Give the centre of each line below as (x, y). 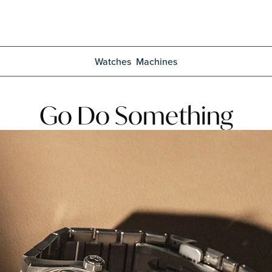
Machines (156, 61)
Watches (113, 61)
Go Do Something (136, 115)
